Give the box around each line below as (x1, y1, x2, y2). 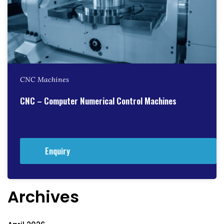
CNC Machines (20, 75, 69, 84)
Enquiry (45, 144, 70, 157)
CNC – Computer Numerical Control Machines (20, 94, 176, 107)
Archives (7, 185, 79, 208)
